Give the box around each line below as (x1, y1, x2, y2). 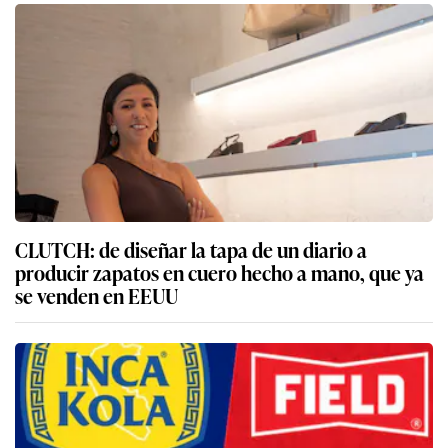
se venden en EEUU (15, 279, 178, 310)
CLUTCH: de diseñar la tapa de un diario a (15, 233, 367, 264)
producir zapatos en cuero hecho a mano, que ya (15, 256, 424, 287)
